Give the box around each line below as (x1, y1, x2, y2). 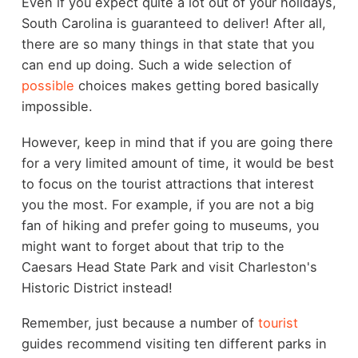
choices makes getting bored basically (74, 77, 319, 93)
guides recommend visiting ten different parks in (21, 336, 327, 352)
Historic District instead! (21, 279, 173, 296)
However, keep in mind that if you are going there (21, 133, 333, 150)
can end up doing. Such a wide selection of (21, 56, 292, 73)
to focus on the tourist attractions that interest (21, 175, 314, 192)
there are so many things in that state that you (21, 35, 314, 52)
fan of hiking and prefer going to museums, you (21, 217, 319, 233)
